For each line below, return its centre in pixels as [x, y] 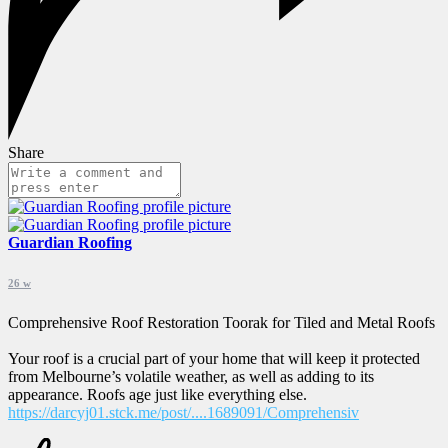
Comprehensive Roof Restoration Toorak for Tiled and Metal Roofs [221, 322]
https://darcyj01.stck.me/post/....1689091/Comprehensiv [183, 412]
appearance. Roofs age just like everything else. [157, 394]
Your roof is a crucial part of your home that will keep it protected [214, 358]
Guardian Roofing [70, 242]
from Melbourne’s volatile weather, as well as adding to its [191, 376]
